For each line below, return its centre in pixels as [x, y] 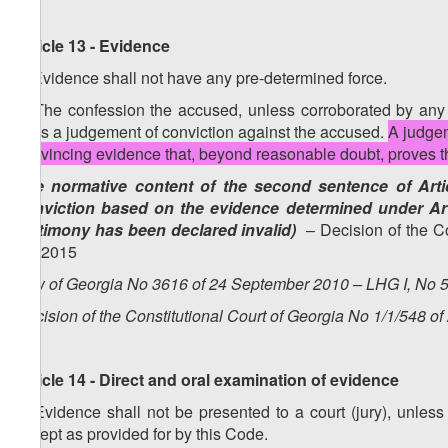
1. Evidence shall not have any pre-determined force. [201, 78]
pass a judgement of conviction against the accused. [202, 132]
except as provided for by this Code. [141, 434]
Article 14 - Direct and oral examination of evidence [207, 380]
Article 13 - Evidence [92, 46]
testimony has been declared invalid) [156, 230]
